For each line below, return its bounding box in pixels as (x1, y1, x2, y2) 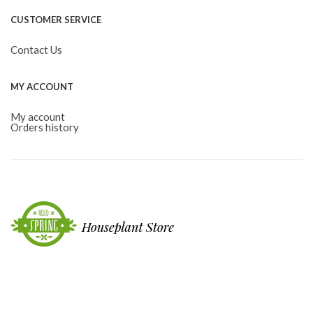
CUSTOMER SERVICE (10, 14, 101, 25)
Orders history (10, 121, 79, 133)
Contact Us (10, 43, 62, 56)
